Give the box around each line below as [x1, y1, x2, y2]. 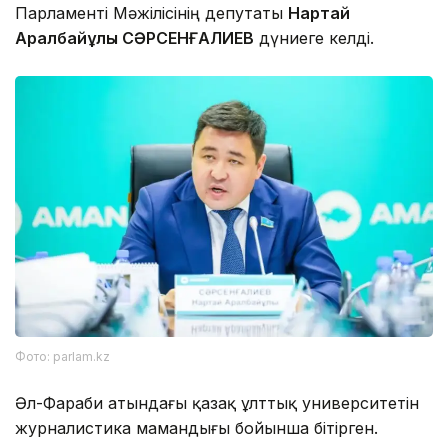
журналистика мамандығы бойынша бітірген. [15, 417, 378, 438]
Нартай [288, 2, 350, 23]
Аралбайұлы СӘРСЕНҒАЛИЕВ [15, 27, 254, 48]
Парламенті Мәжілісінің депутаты [15, 2, 288, 23]
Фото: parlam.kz [15, 348, 110, 364]
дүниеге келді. [254, 27, 374, 48]
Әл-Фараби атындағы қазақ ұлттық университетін [15, 392, 419, 413]
